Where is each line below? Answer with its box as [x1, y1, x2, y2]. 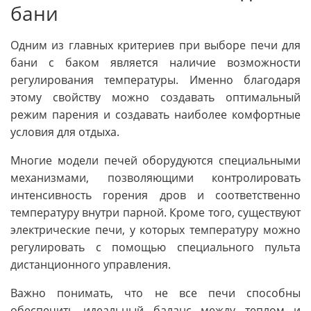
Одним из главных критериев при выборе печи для [10, 37, 301, 53]
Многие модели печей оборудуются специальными [10, 152, 301, 168]
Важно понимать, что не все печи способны [10, 285, 301, 301]
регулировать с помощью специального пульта [10, 239, 301, 255]
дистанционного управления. [10, 256, 171, 272]
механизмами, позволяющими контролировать [10, 169, 301, 185]
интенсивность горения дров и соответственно [10, 187, 301, 203]
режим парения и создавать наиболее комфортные [10, 106, 301, 122]
